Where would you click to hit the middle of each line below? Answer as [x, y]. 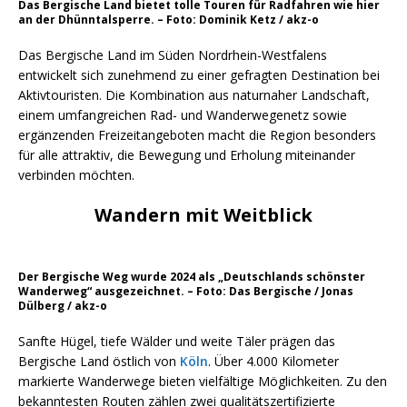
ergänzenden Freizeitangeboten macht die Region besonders [197, 135]
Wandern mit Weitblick [203, 215]
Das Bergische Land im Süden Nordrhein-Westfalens [173, 55]
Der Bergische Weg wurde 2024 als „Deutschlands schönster [192, 277]
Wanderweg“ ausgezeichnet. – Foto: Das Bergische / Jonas [186, 291]
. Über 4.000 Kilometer [273, 361]
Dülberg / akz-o [63, 306]
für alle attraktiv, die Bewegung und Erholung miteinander [187, 155]
